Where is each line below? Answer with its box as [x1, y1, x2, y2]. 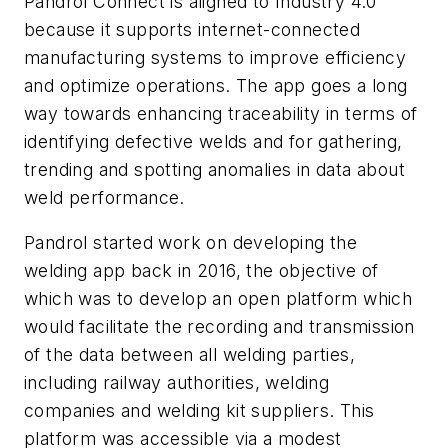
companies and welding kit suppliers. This [24, 400, 375, 422]
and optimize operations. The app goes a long [24, 74, 408, 96]
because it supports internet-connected [24, 18, 361, 40]
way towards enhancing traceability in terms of [24, 102, 418, 124]
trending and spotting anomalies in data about [24, 158, 405, 180]
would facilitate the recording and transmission [24, 316, 415, 338]
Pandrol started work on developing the [24, 232, 358, 254]
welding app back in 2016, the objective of [24, 260, 379, 282]
